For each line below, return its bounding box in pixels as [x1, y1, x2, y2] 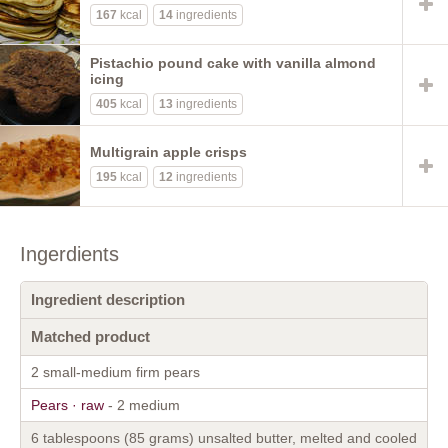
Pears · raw [31, 396, 104, 413]
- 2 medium [104, 396, 180, 413]
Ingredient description [31, 290, 185, 308]
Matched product [31, 327, 150, 345]
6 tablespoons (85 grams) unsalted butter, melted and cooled [31, 429, 417, 446]
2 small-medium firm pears [31, 363, 200, 380]
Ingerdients [20, 242, 119, 265]
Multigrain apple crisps [90, 143, 247, 160]
